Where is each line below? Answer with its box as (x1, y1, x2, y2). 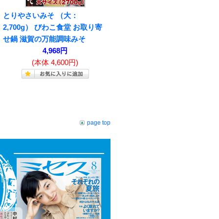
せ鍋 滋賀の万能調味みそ (3, 34, 86, 43)
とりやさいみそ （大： (3, 11, 78, 20)
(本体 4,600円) (32, 58, 78, 66)
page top (87, 119, 110, 126)
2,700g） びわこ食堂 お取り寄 (3, 22, 102, 31)
